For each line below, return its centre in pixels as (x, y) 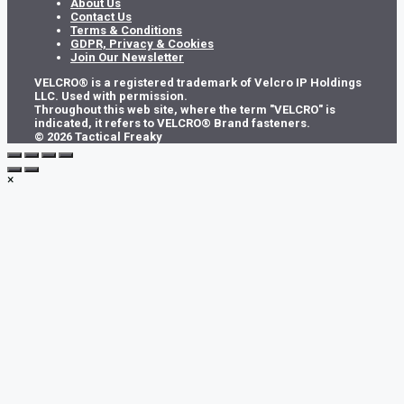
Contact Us (101, 17)
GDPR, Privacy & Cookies (142, 44)
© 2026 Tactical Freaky (98, 137)
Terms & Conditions (126, 31)
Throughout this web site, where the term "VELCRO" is (185, 110)
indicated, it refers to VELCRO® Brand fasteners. (172, 124)
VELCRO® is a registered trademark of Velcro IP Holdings (198, 83)
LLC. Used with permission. (111, 96)
